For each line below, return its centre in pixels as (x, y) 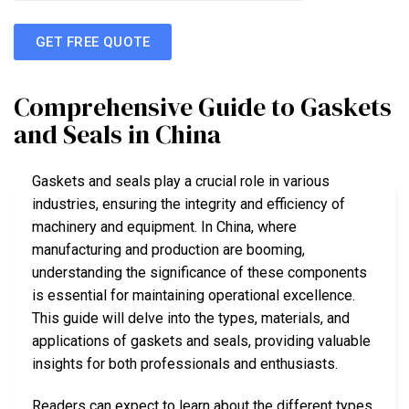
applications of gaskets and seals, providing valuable (201, 341)
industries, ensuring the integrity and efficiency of (189, 204)
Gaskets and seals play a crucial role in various (181, 182)
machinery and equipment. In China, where (164, 227)
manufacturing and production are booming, (168, 250)
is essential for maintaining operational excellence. (194, 296)
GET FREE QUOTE (93, 42)
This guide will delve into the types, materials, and (191, 319)
